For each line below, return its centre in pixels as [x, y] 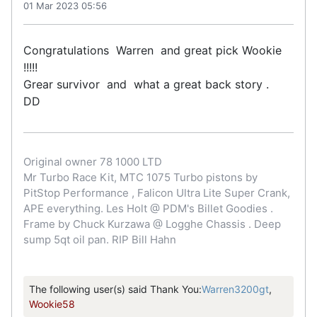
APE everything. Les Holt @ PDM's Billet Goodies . [148, 209]
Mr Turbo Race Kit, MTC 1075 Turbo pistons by [140, 178]
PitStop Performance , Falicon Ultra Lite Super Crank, [157, 193]
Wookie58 [52, 304]
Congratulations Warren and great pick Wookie [152, 51]
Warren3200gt [235, 289]
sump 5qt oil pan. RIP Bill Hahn [100, 240]
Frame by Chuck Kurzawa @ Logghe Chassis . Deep [152, 224]
